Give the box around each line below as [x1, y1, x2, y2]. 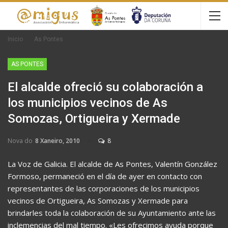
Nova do [8, 136, 34, 145]
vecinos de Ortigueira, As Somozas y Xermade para [8, 195, 188, 206]
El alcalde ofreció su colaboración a [8, 80, 203, 94]
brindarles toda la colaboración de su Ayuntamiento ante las [8, 208, 216, 218]
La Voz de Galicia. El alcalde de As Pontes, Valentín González [8, 159, 217, 169]
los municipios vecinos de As [8, 96, 167, 110]
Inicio [8, 36, 23, 43]
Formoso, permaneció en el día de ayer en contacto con [8, 171, 202, 181]
